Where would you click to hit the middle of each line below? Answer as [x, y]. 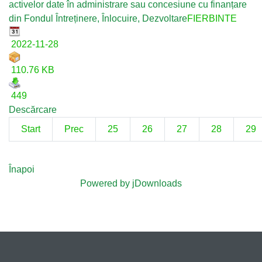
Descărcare [33, 110]
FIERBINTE [212, 18]
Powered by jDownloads [131, 183]
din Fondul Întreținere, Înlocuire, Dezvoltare [98, 18]
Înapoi [22, 169]
